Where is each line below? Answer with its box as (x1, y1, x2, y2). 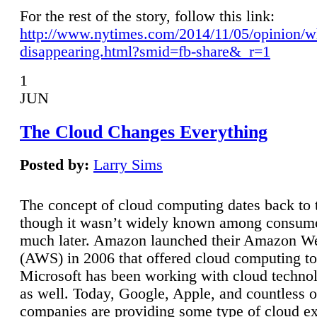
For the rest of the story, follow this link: (20, 7, 275, 25)
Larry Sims (93, 156, 163, 174)
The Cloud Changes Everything (20, 121, 267, 142)
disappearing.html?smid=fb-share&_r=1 (20, 42, 270, 60)
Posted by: (20, 156, 89, 174)
